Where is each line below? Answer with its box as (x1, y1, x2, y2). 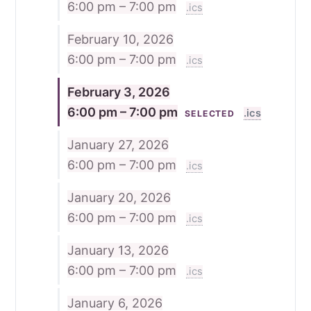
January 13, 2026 (67, 242, 169, 258)
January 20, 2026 (67, 190, 171, 205)
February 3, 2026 (67, 84, 170, 99)
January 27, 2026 (67, 137, 169, 152)
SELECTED (185, 108, 235, 119)
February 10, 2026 (67, 31, 174, 47)
